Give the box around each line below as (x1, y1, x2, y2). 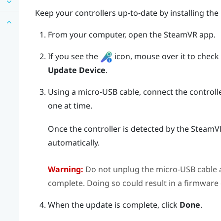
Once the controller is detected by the (47, 123, 191, 135)
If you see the (47, 50, 100, 62)
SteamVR (163, 29, 197, 40)
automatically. (47, 137, 100, 148)
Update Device (47, 65, 106, 76)
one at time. (47, 100, 92, 111)
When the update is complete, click (47, 199, 180, 210)
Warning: (47, 163, 83, 175)
